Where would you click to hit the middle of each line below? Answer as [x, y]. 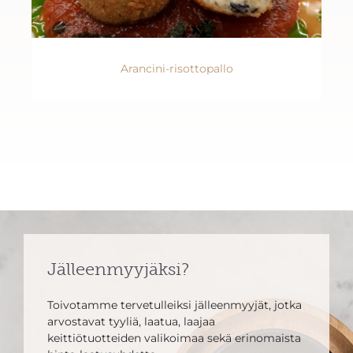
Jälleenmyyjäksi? [118, 269]
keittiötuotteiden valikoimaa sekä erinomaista [174, 338]
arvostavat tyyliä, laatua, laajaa [131, 322]
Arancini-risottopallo [176, 69]
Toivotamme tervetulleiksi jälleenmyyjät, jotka [175, 305]
